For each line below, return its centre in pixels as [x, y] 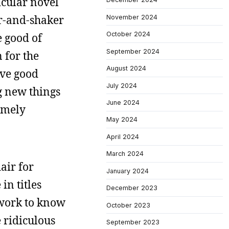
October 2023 [128, 205]
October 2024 [128, 34]
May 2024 [122, 120]
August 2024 [126, 68]
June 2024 [123, 102]
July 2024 [122, 85]
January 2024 [128, 171]
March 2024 [125, 154]
